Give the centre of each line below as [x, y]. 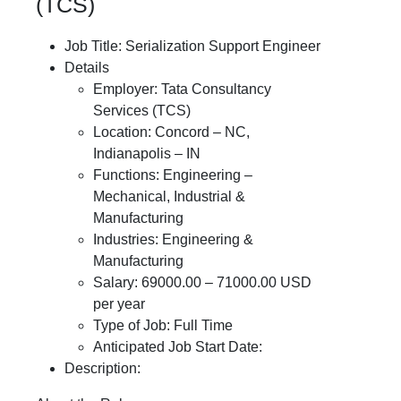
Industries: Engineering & [173, 239]
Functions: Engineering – [173, 175]
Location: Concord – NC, [171, 132]
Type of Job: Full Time [163, 325]
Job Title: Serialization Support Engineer [192, 46]
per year [119, 304]
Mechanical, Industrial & [169, 196]
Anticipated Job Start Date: [178, 347]
